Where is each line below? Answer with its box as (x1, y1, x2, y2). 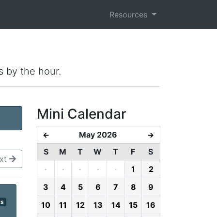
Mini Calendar (37, 106, 126, 122)
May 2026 (78, 130, 117, 139)
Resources (109, 10, 150, 19)
